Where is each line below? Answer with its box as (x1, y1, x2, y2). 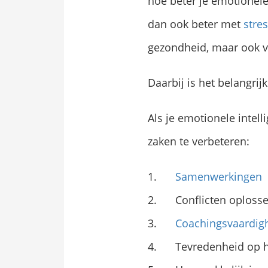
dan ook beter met (148, 17, 243, 32)
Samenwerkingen (175, 169, 263, 184)
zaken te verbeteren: (148, 134, 249, 149)
